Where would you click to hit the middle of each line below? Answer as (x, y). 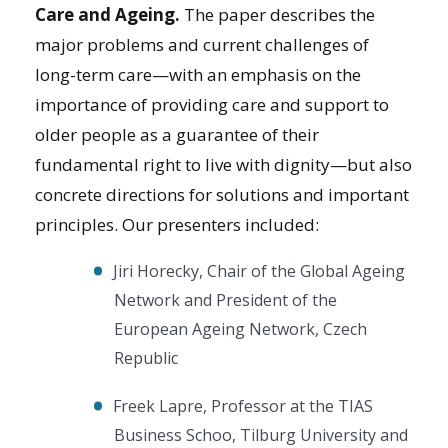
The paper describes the (277, 14)
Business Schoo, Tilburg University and (261, 434)
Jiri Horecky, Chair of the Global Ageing (259, 270)
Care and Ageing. (107, 14)
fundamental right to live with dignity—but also (223, 164)
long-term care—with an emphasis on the (198, 74)
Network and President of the (225, 299)
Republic (146, 357)
